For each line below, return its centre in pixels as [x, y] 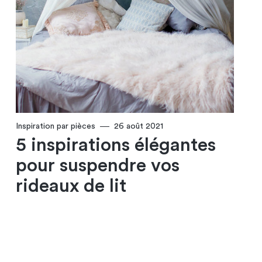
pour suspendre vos [97, 166]
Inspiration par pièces [55, 127]
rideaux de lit [71, 186]
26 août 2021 [138, 127]
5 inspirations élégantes [116, 145]
